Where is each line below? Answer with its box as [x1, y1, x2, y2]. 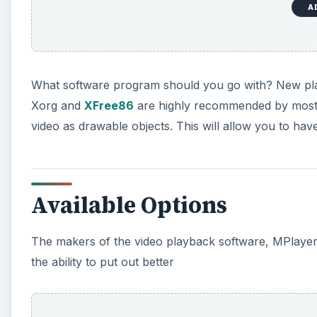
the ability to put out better [31, 254, 174, 269]
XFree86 [84, 98, 134, 113]
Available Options [31, 190, 227, 221]
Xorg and [31, 98, 84, 113]
